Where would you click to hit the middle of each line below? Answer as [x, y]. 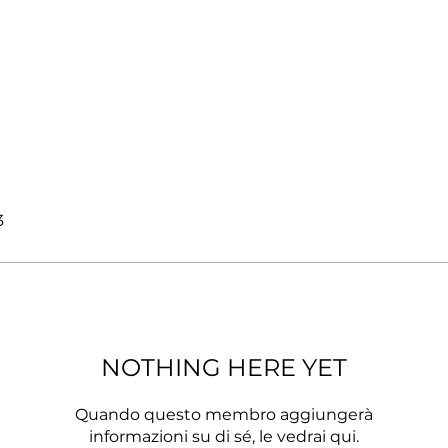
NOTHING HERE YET [224, 367]
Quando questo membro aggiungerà [224, 414]
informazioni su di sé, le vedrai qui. [224, 436]
